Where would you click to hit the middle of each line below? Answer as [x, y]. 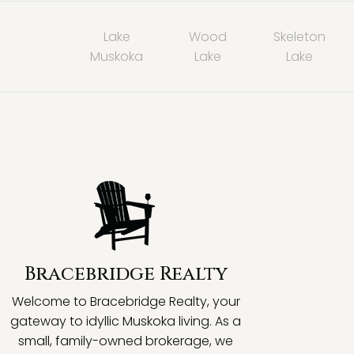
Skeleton [299, 37]
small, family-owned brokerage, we [126, 341]
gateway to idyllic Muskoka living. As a [126, 321]
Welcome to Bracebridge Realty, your [126, 301]
